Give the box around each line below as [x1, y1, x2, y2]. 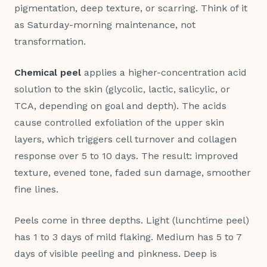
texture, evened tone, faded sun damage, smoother [14, 166, 251, 178]
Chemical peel [14, 66, 81, 78]
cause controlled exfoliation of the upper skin [14, 116, 224, 128]
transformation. [14, 35, 86, 47]
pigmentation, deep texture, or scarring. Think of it [14, 2, 247, 14]
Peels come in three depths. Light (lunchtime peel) [14, 214, 249, 226]
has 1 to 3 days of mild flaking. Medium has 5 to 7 [14, 231, 242, 243]
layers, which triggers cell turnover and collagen [14, 133, 237, 145]
